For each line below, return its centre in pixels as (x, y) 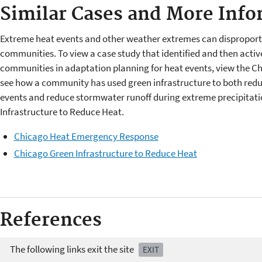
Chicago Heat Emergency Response (86, 136)
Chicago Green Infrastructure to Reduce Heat (105, 154)
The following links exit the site (73, 249)
